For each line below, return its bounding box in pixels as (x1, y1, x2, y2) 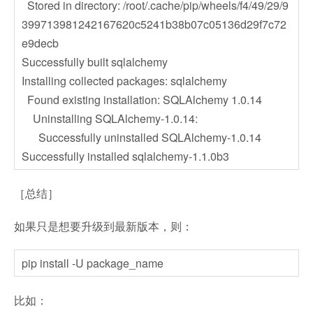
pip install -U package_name (22, 255, 163, 271)
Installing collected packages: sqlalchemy (22, 73, 227, 89)
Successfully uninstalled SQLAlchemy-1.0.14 (22, 129, 261, 145)
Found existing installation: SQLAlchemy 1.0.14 (22, 92, 262, 108)
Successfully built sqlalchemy (22, 54, 168, 70)
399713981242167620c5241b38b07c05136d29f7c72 (22, 16, 286, 32)
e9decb (22, 35, 59, 51)
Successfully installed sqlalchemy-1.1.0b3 (22, 148, 229, 164)
